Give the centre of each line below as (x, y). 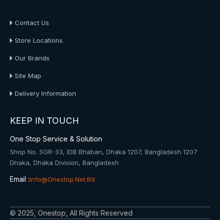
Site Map (28, 76)
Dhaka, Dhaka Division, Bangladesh (64, 163)
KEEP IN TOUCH (44, 121)
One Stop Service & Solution (56, 139)
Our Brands (32, 58)
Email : (20, 179)
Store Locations (39, 40)
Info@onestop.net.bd (62, 179)
